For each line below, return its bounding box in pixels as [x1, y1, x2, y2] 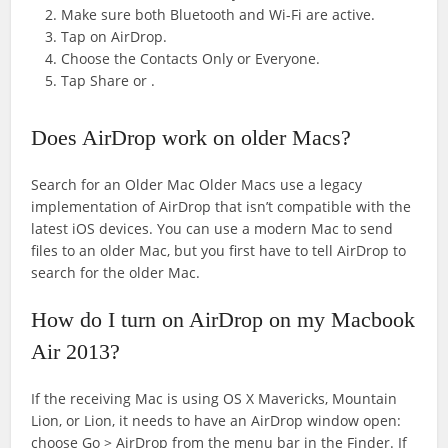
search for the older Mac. [31, 263, 201, 283]
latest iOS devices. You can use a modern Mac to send [31, 219, 394, 239]
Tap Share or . [61, 71, 156, 91]
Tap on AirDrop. [61, 27, 168, 47]
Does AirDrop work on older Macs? [31, 125, 352, 151]
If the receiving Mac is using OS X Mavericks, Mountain [31, 389, 398, 409]
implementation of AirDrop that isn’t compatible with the [31, 197, 412, 217]
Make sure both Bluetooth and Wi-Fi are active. [61, 5, 376, 25]
